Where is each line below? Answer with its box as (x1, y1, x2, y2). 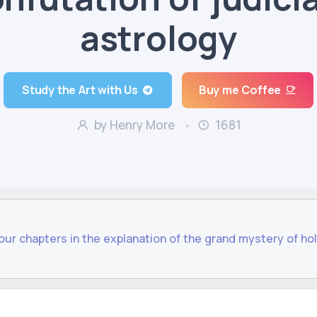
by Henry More (91, 117, 175, 133)
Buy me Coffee (198, 82, 282, 98)
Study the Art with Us (22, 82, 138, 98)
